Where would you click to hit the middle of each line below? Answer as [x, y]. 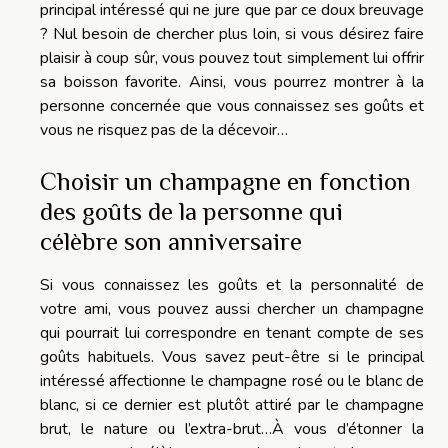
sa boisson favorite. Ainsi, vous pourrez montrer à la [232, 82]
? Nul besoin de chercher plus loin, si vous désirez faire [232, 34]
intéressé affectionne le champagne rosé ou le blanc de [232, 381]
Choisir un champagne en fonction [225, 182]
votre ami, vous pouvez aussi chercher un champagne [232, 309]
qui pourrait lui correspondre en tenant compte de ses [232, 333]
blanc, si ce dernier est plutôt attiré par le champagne [232, 405]
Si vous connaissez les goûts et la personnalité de [232, 285]
